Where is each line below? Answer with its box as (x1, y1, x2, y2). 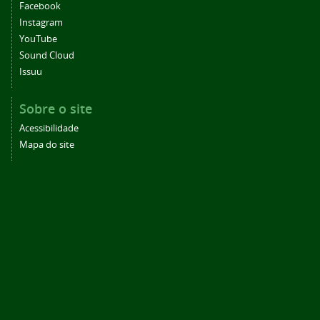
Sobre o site (19, 100, 92, 118)
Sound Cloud (19, 49, 74, 62)
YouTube (19, 33, 57, 46)
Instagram (19, 16, 63, 29)
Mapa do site (19, 139, 74, 151)
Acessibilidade (19, 122, 79, 135)
